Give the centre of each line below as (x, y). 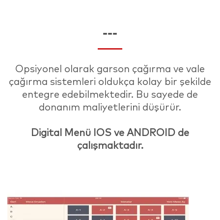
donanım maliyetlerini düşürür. (110, 107)
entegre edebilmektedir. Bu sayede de (110, 94)
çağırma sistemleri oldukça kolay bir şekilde (110, 81)
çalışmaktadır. (110, 145)
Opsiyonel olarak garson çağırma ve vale (110, 68)
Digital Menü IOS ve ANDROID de (110, 132)
